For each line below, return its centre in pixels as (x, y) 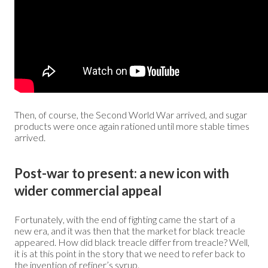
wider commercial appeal (88, 190)
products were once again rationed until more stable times (132, 126)
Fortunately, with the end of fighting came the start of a (125, 219)
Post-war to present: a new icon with (122, 173)
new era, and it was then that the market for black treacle (130, 230)
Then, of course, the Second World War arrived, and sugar (131, 114)
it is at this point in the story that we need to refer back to (130, 253)
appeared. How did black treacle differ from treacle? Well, (132, 242)
